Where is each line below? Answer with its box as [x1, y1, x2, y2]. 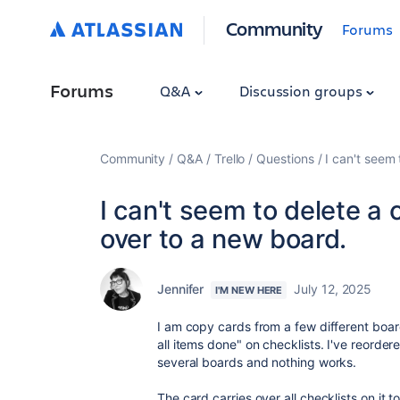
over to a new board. [100, 223, 347, 254]
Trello [213, 151, 246, 166]
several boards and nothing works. [157, 354, 361, 370]
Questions [256, 151, 314, 166]
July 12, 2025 [294, 281, 372, 296]
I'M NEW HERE [215, 284, 283, 296]
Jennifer [157, 281, 204, 296]
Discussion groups [238, 81, 366, 100]
